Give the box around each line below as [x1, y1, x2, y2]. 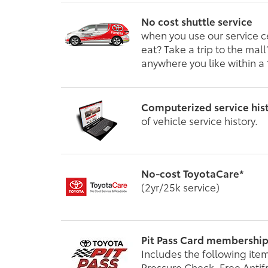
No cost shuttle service [141, 13, 252, 28]
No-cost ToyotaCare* [141, 165, 244, 180]
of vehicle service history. [141, 112, 258, 127]
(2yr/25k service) [141, 179, 220, 194]
